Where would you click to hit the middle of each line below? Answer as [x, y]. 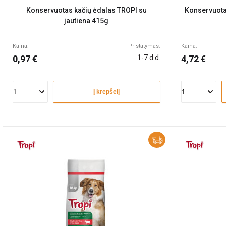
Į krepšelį [107, 92]
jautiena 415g [87, 21]
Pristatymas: [144, 46]
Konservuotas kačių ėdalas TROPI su [86, 10]
